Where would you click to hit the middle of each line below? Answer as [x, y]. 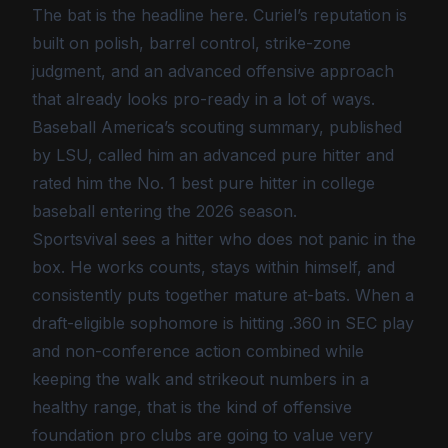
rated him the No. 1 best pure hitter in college [203, 183]
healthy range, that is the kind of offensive [192, 407]
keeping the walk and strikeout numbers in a [200, 379]
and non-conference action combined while [198, 351]
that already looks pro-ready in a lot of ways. [203, 99]
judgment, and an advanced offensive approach [213, 71]
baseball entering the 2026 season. [164, 211]
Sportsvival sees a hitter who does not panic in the [224, 239]
